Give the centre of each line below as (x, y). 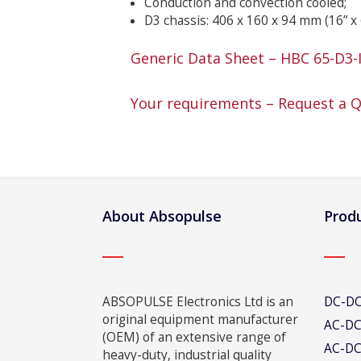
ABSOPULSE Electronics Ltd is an (198, 302)
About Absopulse (162, 216)
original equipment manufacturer (200, 320)
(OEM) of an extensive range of (194, 337)
